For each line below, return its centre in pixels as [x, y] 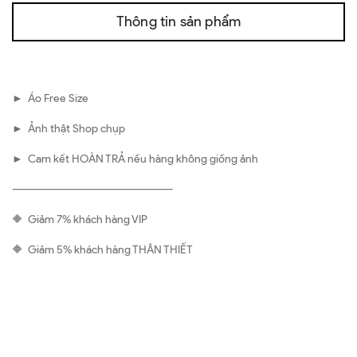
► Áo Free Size [50, 99]
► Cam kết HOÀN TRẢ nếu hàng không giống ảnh [135, 159]
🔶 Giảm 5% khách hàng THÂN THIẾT [102, 250]
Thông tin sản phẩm [178, 22]
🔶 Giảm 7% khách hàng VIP [80, 220]
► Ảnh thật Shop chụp [69, 129]
